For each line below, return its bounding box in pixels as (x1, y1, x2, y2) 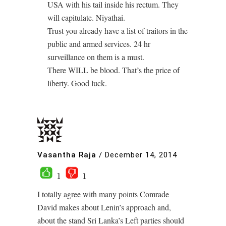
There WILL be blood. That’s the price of (47, 65, 180, 76)
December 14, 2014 (105, 150, 177, 160)
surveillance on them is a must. (47, 51, 144, 63)
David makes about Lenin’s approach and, (37, 202, 171, 213)
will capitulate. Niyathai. (47, 12, 125, 23)
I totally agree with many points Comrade (37, 189, 169, 200)
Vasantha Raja (37, 150, 96, 160)
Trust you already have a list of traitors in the (47, 25, 188, 36)
